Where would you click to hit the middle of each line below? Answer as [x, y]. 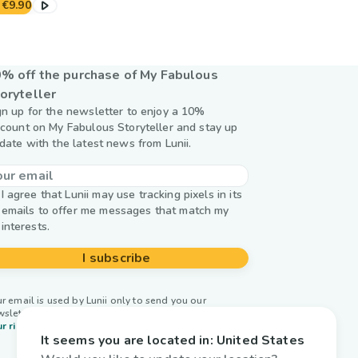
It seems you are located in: [127, 340]
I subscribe [117, 258]
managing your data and [182, 313]
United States [260, 340]
